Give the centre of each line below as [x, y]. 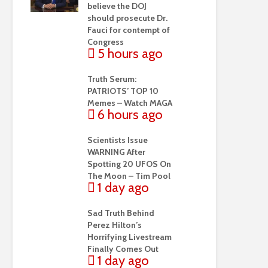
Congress [106, 42]
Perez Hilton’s [115, 225]
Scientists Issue [118, 140]
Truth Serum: [112, 79]
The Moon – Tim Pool [129, 176]
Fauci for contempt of [129, 30]
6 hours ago [130, 115]
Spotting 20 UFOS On [129, 164]
